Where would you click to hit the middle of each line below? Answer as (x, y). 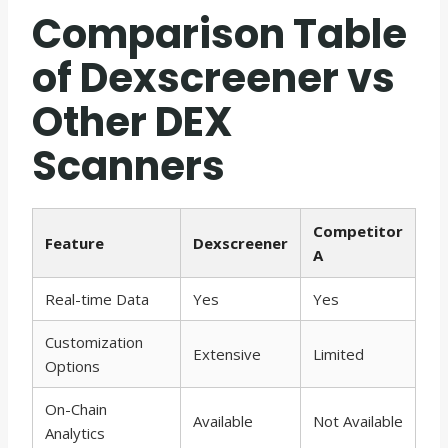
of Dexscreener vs (213, 77)
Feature (74, 242)
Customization (94, 341)
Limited (338, 353)
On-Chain (76, 408)
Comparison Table (219, 33)
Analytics (75, 432)
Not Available (358, 420)
